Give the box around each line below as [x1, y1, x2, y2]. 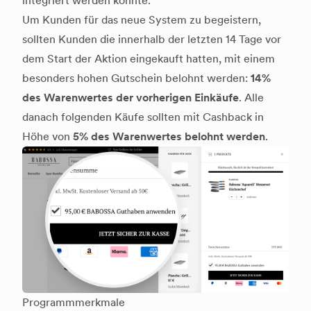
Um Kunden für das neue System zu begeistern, [22, 13, 261, 27]
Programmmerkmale [22, 296, 125, 310]
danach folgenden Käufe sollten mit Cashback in [22, 110, 264, 124]
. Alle [239, 91, 264, 105]
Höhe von [22, 130, 73, 144]
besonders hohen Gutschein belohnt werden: [22, 72, 251, 85]
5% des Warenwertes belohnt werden [73, 130, 265, 144]
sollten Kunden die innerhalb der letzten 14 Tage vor [22, 33, 281, 47]
